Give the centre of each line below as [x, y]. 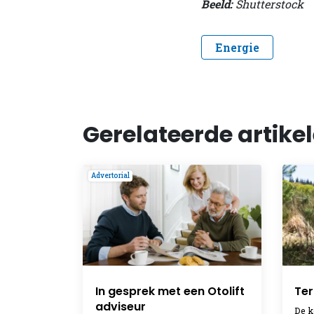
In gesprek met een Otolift [170, 292]
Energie [238, 47]
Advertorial [110, 176]
